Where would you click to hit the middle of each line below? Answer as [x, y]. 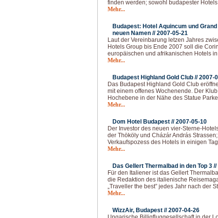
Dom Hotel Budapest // [144, 122]
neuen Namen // [135, 33]
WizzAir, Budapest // [140, 210]
